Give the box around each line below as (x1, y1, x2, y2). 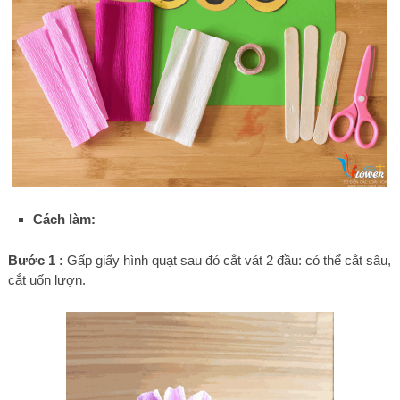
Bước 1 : (7, 252, 63, 268)
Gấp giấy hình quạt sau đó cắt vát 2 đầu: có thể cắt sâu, (62, 252, 391, 268)
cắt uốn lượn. (7, 271, 86, 287)
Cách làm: (33, 212, 96, 228)
